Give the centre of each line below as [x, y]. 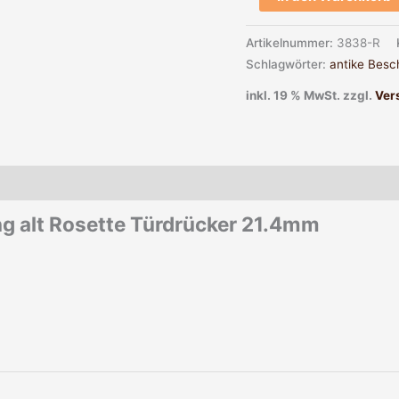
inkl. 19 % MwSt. [293, 95]
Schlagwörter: [288, 65]
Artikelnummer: [291, 43]
